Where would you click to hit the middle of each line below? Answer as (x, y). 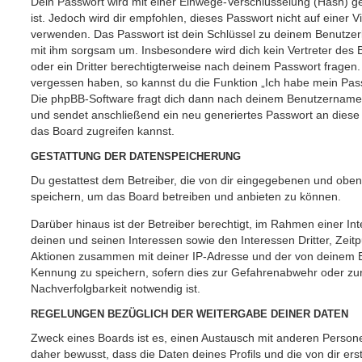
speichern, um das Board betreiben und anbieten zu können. (186, 196)
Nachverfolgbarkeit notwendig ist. (116, 288)
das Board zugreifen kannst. (103, 130)
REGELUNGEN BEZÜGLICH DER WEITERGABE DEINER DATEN (189, 315)
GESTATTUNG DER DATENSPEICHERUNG (136, 157)
